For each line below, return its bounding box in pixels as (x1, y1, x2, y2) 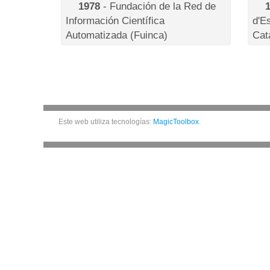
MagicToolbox (153, 117, 199, 126)
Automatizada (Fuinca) (66, 28, 168, 41)
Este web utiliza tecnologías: (58, 117, 153, 126)
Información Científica (66, 14, 165, 27)
